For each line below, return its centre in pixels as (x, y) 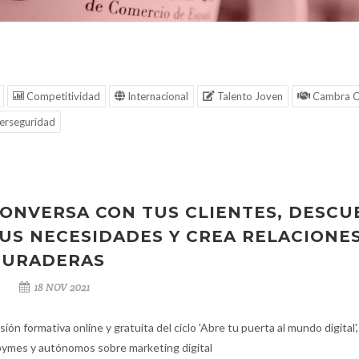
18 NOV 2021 (61, 287)
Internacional (157, 96)
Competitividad (62, 96)
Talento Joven (249, 96)
